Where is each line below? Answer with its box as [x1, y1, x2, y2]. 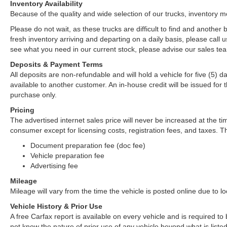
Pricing [10, 105, 34, 114]
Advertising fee [30, 161, 78, 170]
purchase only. [10, 90, 57, 99]
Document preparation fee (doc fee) [30, 141, 145, 149]
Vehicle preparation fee [30, 151, 104, 160]
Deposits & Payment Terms [10, 60, 103, 68]
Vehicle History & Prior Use [10, 202, 102, 210]
